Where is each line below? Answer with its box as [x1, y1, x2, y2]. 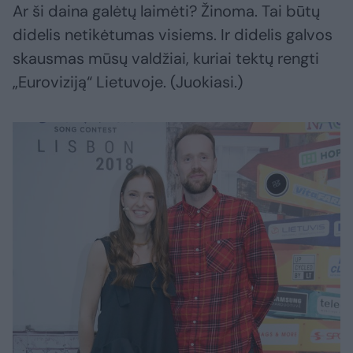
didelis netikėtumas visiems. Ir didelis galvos [13, 24, 333, 46]
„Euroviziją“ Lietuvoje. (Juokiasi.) [13, 72, 243, 93]
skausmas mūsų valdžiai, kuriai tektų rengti [13, 48, 319, 69]
